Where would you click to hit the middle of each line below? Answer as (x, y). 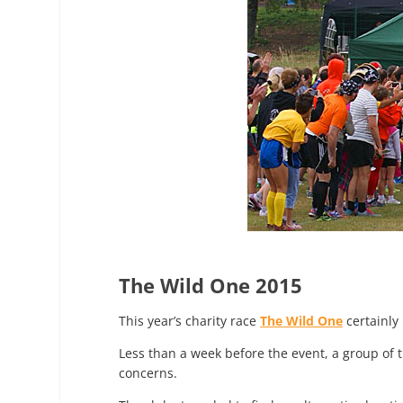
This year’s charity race (189, 321)
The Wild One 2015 (210, 285)
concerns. (148, 373)
